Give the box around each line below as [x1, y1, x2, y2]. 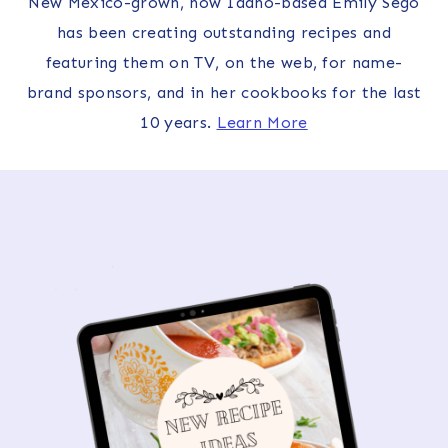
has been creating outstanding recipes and [56, 23, 392, 43]
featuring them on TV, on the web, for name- [45, 53, 403, 73]
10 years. [140, 113, 217, 133]
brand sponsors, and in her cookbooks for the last [26, 83, 422, 103]
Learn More [216, 113, 308, 133]
